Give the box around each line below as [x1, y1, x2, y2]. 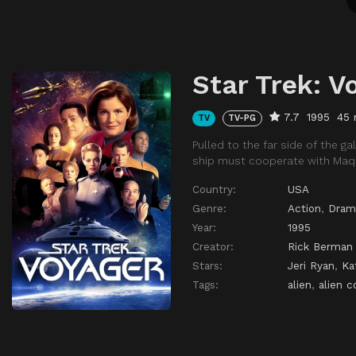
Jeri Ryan [288, 258, 335, 272]
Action [288, 201, 321, 215]
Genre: [192, 201, 226, 215]
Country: [192, 182, 236, 195]
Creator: [192, 239, 234, 253]
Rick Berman [288, 239, 353, 253]
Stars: [192, 258, 222, 272]
